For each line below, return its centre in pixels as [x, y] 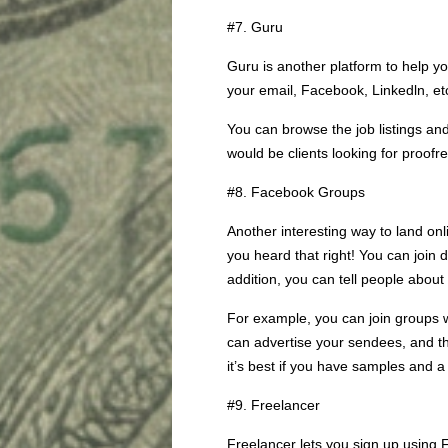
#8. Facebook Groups [296, 192]
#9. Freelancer [273, 405]
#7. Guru [255, 27]
